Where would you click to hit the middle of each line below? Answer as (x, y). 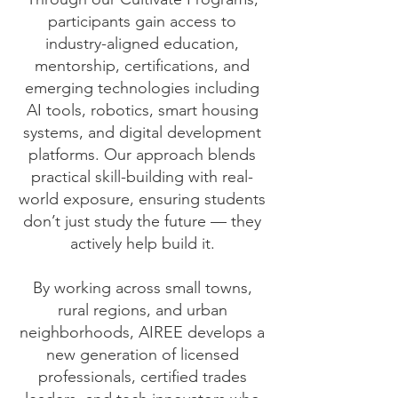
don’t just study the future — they (142, 221)
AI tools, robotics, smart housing (142, 110)
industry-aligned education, (142, 44)
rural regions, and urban (142, 310)
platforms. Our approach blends (142, 155)
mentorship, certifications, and (142, 66)
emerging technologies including (142, 88)
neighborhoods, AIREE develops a (142, 332)
